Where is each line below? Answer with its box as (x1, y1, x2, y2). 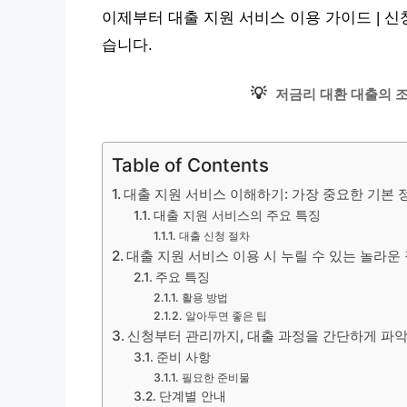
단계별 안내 (158, 389, 226, 403)
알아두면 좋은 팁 (184, 309, 267, 323)
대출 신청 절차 (178, 229, 250, 243)
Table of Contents (112, 154, 269, 176)
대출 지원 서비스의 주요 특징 (153, 208, 321, 223)
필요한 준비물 (181, 371, 250, 384)
